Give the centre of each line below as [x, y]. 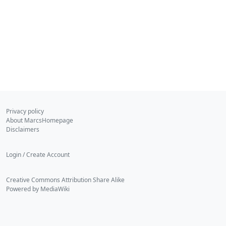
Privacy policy [25, 111]
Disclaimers [23, 129]
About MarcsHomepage [40, 120]
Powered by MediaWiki [38, 189]
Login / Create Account [38, 155]
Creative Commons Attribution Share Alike [65, 180]
